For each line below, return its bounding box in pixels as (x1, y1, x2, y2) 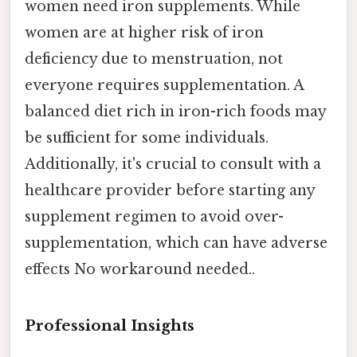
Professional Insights (25, 316, 194, 335)
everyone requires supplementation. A (25, 76, 304, 95)
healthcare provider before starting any (25, 182, 315, 200)
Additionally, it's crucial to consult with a (25, 155, 321, 174)
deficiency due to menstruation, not (25, 50, 283, 69)
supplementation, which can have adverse (25, 234, 328, 253)
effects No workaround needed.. (25, 261, 255, 279)
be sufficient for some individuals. (25, 129, 269, 147)
